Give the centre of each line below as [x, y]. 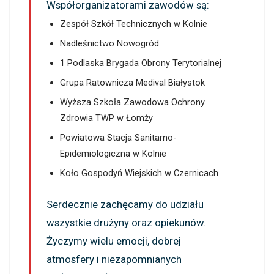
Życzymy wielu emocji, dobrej [114, 241]
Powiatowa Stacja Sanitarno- [118, 138]
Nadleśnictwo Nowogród [109, 44]
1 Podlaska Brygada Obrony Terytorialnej [140, 63]
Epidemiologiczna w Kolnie [113, 154]
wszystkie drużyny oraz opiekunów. [126, 223]
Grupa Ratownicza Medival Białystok [132, 83]
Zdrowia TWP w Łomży [106, 118]
